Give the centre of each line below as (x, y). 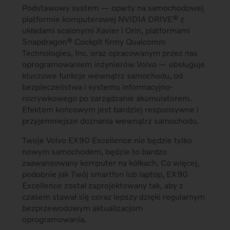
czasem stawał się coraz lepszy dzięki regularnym (114, 197)
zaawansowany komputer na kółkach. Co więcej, (111, 163)
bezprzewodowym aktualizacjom (83, 208)
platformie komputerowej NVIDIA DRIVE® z (103, 19)
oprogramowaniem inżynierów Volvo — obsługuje (114, 64)
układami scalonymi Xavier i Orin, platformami (106, 30)
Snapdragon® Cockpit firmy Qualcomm (94, 42)
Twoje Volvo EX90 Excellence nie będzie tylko (107, 140)
